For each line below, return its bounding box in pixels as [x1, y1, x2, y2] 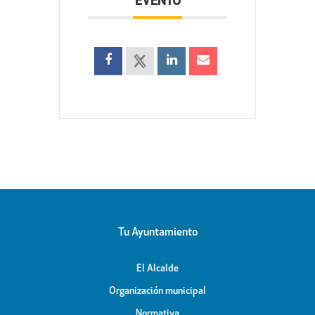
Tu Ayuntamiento [117, 227, 198, 239]
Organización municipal [108, 286, 206, 297]
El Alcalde [136, 264, 179, 275]
